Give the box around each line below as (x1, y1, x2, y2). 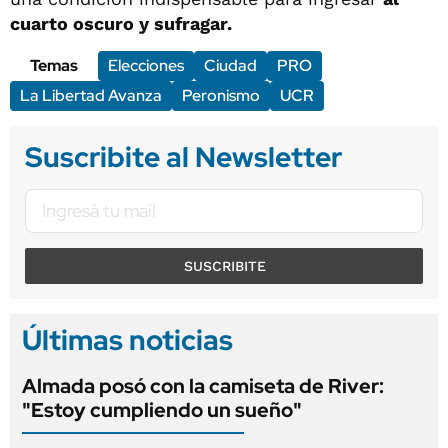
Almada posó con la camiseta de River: (22, 372, 384, 399)
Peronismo (182, 84, 260, 106)
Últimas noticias (22, 320, 233, 359)
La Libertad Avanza (20, 84, 162, 106)
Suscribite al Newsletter (25, 137, 342, 176)
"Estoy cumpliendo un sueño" (22, 396, 302, 423)
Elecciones (108, 54, 184, 76)
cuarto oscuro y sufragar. (10, 12, 232, 34)
